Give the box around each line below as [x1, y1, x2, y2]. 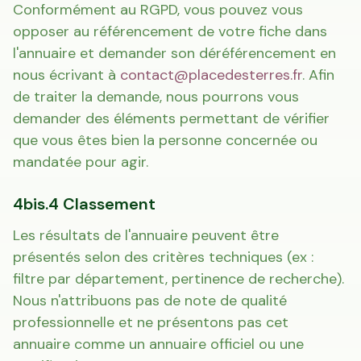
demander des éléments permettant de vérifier [13, 109, 330, 128]
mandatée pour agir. [13, 152, 148, 172]
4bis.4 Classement [13, 193, 156, 214]
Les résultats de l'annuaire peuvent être [13, 226, 279, 245]
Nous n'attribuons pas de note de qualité [13, 291, 287, 310]
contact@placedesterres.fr [120, 65, 302, 85]
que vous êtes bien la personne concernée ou [13, 131, 317, 150]
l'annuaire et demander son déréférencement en [13, 44, 336, 63]
